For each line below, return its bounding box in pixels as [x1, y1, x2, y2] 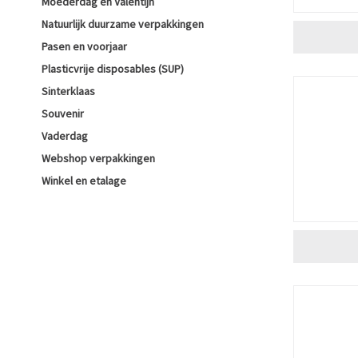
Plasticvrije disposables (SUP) [42, 62, 184, 76]
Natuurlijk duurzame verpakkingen [42, 17, 204, 31]
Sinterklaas [42, 84, 95, 98]
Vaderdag [42, 129, 88, 143]
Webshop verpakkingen [42, 151, 155, 165]
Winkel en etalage [42, 173, 126, 188]
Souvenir [42, 106, 84, 121]
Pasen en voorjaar [42, 39, 127, 54]
